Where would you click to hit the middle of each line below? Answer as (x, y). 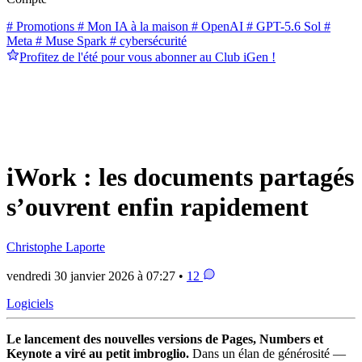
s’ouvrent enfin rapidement (158, 207)
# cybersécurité (147, 40)
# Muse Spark (69, 40)
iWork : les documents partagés (180, 177)
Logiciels (30, 303)
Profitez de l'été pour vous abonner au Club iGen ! (147, 57)
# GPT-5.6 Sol (282, 26)
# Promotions (40, 26)
